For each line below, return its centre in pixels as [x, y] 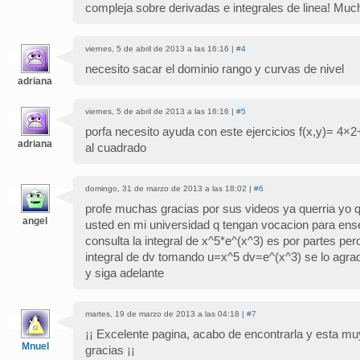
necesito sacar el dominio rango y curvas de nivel [215, 69]
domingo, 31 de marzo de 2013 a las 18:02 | [170, 188]
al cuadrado [116, 147]
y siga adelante [125, 273]
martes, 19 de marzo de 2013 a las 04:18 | [166, 313]
